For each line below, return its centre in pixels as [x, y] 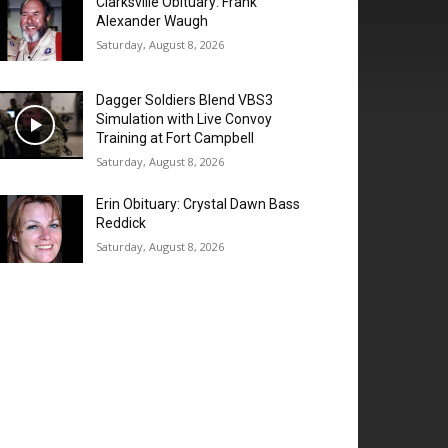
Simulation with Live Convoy [184, 119]
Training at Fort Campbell [175, 138]
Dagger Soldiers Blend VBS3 [185, 100]
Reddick [121, 223]
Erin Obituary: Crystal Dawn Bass [198, 204]
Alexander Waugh [152, 21]
